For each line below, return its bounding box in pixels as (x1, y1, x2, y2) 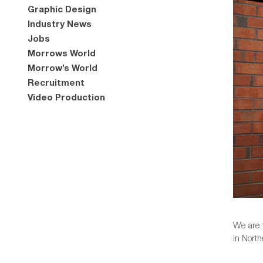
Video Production (28, 92, 105, 102)
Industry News (28, 18, 92, 29)
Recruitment (28, 77, 85, 87)
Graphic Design (28, 4, 96, 14)
